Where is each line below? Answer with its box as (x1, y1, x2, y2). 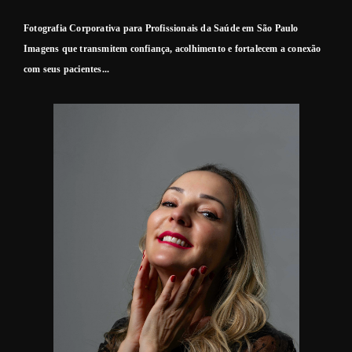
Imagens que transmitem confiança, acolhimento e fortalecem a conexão (24, 43, 321, 55)
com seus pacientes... (24, 64, 110, 75)
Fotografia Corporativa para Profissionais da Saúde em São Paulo (24, 23, 299, 35)
